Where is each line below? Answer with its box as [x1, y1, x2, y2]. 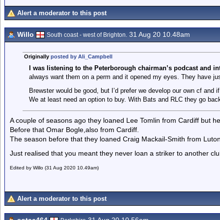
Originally [24, 54, 51, 59]
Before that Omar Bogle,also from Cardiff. [10, 126, 139, 134]
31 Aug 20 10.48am [127, 30, 190, 38]
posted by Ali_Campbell [50, 54, 112, 59]
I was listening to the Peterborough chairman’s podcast [28, 64, 200, 72]
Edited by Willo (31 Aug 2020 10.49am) [10, 165, 99, 170]
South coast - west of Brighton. [47, 31, 127, 38]
